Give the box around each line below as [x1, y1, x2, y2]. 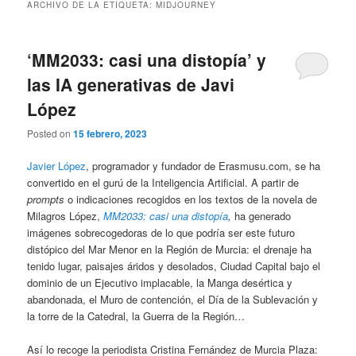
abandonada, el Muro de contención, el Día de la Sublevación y [27, 292, 319, 308]
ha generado [231, 208, 292, 224]
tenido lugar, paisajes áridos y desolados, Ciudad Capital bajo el [27, 258, 321, 274]
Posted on [27, 126, 74, 141]
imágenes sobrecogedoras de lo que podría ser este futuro [27, 225, 296, 241]
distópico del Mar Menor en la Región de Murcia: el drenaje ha [27, 242, 312, 257]
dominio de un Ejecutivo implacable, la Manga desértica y [27, 275, 293, 291]
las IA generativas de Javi [27, 72, 235, 96]
